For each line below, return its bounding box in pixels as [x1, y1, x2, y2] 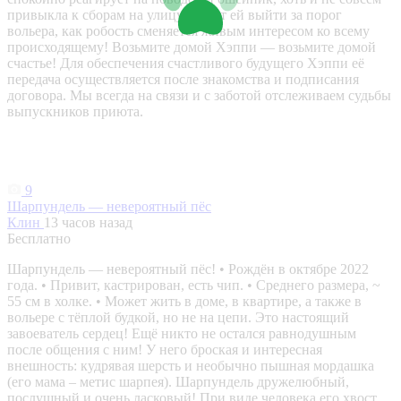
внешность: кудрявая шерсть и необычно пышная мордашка [7, 358, 374, 374]
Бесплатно [7, 231, 71, 247]
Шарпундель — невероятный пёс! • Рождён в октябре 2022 [7, 261, 369, 277]
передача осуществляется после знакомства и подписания [7, 72, 359, 88]
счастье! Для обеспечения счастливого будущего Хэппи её [7, 55, 364, 72]
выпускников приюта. [7, 104, 143, 120]
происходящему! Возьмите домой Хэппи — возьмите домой [7, 39, 376, 55]
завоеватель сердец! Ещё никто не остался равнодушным [7, 326, 356, 342]
